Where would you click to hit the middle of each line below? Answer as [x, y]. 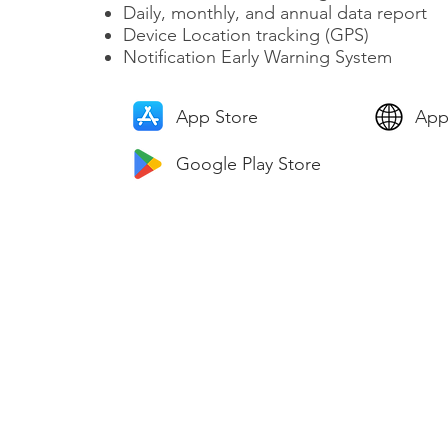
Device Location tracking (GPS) [246, 35]
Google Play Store [248, 164]
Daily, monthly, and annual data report [275, 13]
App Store [217, 117]
